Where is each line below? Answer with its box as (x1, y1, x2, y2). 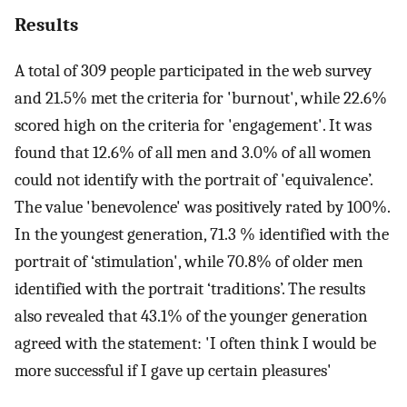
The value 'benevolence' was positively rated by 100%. (15, 196, 390, 217)
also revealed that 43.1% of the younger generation (15, 305, 368, 326)
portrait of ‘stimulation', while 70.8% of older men (15, 251, 363, 272)
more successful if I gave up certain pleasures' (15, 360, 332, 381)
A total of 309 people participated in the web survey (15, 60, 372, 81)
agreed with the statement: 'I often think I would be (15, 333, 376, 353)
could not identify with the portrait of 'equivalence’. (15, 169, 372, 190)
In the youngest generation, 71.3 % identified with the (15, 223, 389, 244)
